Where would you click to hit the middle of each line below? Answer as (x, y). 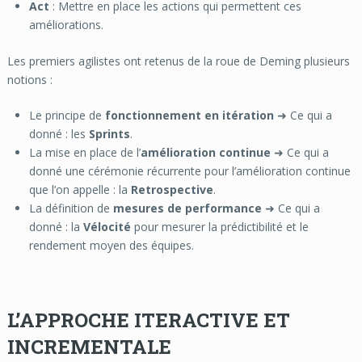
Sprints (109, 133)
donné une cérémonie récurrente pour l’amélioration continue (189, 170)
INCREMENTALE (89, 346)
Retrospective (172, 189)
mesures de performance (187, 208)
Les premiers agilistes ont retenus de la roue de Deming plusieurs (178, 61)
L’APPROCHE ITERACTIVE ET (148, 320)
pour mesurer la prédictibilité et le (219, 226)
